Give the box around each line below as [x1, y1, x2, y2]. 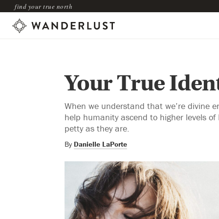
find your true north [15, 1, 72, 11]
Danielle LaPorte [74, 139, 127, 149]
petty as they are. [65, 122, 130, 134]
